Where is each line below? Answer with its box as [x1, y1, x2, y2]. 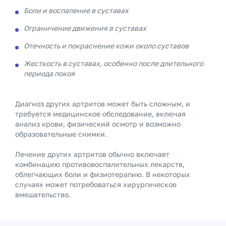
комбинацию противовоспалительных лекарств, [15, 160, 185, 168]
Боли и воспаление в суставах [24, 6, 129, 15]
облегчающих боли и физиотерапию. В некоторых [15, 170, 190, 179]
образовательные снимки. [15, 130, 107, 138]
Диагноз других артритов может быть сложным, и [15, 99, 190, 108]
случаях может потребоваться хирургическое [15, 180, 177, 189]
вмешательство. [15, 190, 71, 199]
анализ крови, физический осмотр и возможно [15, 120, 181, 128]
